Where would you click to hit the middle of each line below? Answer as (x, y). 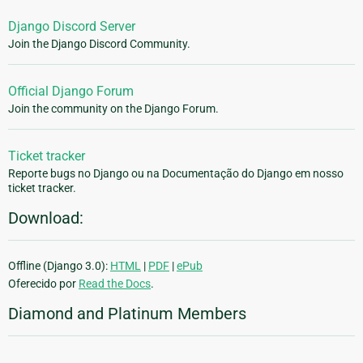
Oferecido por (43, 283)
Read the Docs (115, 283)
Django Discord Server (72, 26)
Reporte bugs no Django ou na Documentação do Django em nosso (176, 173)
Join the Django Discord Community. (99, 43)
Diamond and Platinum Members (127, 313)
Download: (46, 218)
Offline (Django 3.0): (59, 265)
